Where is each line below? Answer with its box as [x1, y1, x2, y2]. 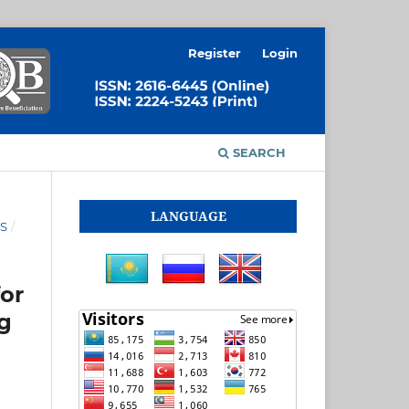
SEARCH [229, 144, 286, 160]
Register [188, 45, 242, 60]
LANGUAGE [150, 206, 226, 225]
